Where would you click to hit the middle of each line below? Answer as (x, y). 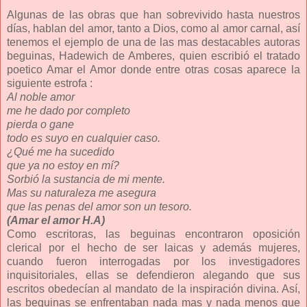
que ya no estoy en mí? (63, 165)
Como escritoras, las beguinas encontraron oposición (153, 234)
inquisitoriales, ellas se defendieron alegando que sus (153, 275)
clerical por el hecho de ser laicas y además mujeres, (153, 247)
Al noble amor (41, 97)
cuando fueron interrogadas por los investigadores (153, 261)
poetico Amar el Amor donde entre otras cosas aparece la (153, 69)
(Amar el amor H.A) (56, 220)
